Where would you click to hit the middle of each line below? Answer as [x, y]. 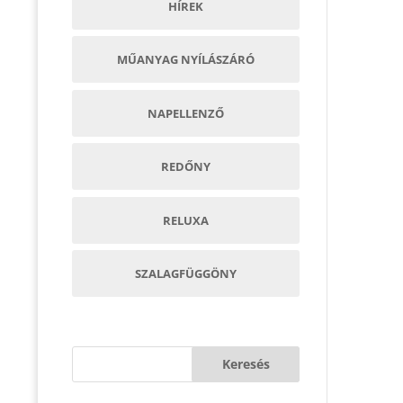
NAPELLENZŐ [185, 113]
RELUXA [185, 220]
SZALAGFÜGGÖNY [185, 274]
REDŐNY [185, 167]
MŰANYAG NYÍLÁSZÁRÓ [185, 60]
